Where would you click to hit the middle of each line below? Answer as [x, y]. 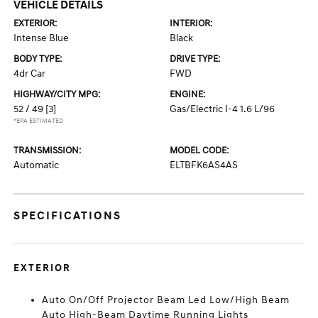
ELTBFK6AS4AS [204, 165]
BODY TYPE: [38, 59]
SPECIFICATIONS [68, 216]
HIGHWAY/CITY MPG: [57, 94]
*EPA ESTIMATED [39, 121]
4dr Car [30, 73]
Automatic [37, 165]
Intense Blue [42, 38]
